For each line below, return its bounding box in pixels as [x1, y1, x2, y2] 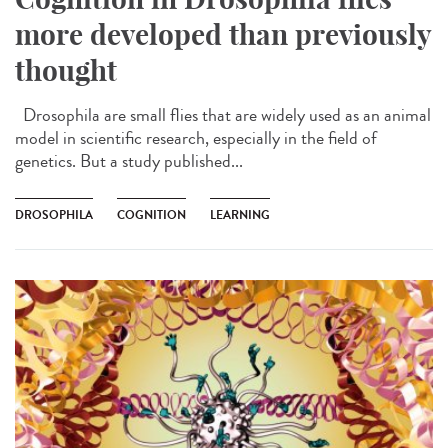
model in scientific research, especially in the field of [15, 125, 377, 152]
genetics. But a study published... [15, 148, 243, 175]
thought [15, 53, 117, 89]
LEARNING [210, 206, 270, 225]
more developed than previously [15, 17, 431, 53]
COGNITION [117, 206, 186, 225]
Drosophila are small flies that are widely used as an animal [15, 102, 431, 129]
